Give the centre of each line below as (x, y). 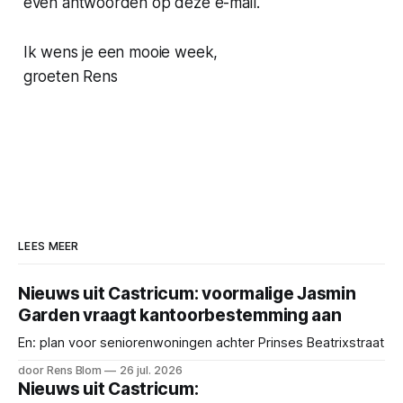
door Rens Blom (60, 370)
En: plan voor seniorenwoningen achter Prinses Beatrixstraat (201, 342)
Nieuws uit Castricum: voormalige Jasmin (187, 293)
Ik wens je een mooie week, (121, 52)
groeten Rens (70, 76)
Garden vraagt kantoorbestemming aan (180, 315)
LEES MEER (49, 246)
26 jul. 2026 (151, 370)
